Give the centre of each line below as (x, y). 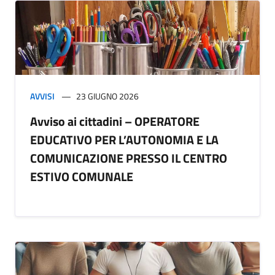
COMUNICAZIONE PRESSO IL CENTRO (129, 158)
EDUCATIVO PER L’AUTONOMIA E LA (124, 140)
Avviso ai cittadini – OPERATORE (115, 122)
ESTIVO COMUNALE (83, 177)
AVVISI (42, 96)
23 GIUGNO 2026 (107, 96)
